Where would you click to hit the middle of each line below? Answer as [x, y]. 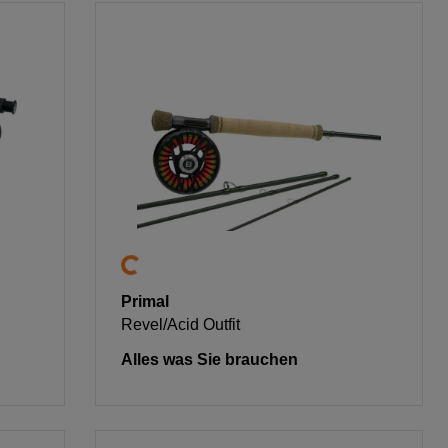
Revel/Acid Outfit [181, 325]
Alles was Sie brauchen [210, 360]
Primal [145, 302]
